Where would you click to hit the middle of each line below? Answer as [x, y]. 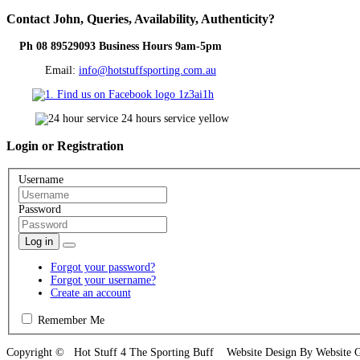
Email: [43, 70]
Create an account [90, 292]
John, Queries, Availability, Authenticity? [162, 18]
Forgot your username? [103, 280]
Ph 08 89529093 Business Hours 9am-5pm [122, 46]
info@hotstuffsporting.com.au [147, 70]
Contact [28, 18]
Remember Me [69, 320]
